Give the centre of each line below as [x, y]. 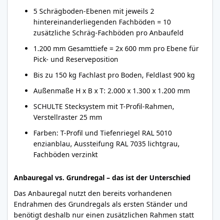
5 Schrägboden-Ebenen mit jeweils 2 [94, 11]
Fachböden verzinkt [66, 154]
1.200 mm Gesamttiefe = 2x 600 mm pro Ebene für [116, 48]
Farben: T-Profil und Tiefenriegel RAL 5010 [103, 133]
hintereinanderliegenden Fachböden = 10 [102, 22]
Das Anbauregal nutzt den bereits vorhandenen [93, 193]
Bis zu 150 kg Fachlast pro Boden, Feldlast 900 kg [114, 75]
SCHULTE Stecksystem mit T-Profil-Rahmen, [104, 106]
